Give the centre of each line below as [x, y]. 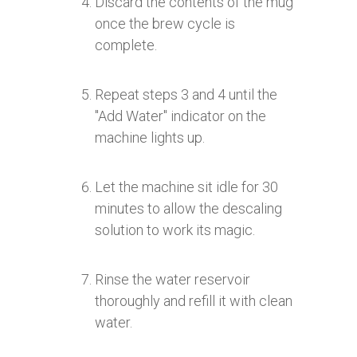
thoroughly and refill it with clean [194, 300]
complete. [126, 45]
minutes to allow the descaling [188, 208]
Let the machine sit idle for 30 [186, 186]
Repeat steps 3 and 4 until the [186, 94]
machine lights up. [150, 137]
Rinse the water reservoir [173, 279]
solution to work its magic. [175, 229]
